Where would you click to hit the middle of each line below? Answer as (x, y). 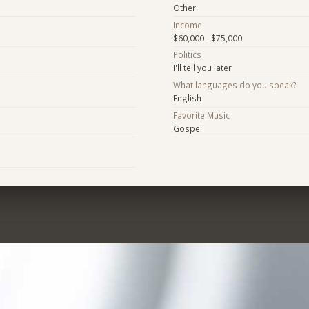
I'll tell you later (202, 68)
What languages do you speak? (235, 85)
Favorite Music (201, 115)
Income (187, 24)
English (187, 98)
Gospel (187, 128)
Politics (187, 55)
